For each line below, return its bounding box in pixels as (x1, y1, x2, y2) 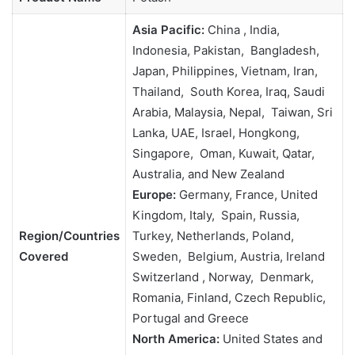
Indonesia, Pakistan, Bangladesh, (132, 43, 319, 58)
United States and (219, 331, 323, 346)
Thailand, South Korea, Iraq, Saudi (132, 84, 325, 99)
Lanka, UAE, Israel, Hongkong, (132, 125, 300, 140)
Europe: (132, 187, 176, 202)
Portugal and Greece (132, 311, 249, 326)
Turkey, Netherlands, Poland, (132, 228, 294, 243)
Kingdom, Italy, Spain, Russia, (132, 208, 300, 223)
